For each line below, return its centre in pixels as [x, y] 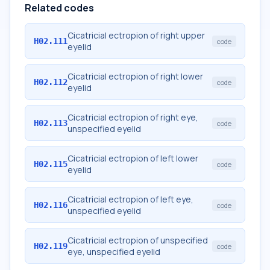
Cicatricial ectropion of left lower [133, 158]
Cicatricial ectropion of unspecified [138, 240]
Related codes [59, 8]
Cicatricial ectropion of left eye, [130, 199]
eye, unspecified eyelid [114, 252]
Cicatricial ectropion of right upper [136, 35]
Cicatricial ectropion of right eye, [133, 117]
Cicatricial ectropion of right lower [135, 76]
